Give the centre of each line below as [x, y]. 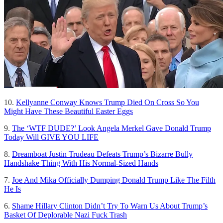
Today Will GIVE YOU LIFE [51, 137]
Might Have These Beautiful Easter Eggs [68, 111]
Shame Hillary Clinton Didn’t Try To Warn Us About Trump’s [110, 206]
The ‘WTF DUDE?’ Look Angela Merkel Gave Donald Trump [111, 128]
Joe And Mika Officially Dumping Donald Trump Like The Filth [114, 180]
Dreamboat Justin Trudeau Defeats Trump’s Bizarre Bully [102, 154]
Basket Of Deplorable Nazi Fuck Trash [65, 215]
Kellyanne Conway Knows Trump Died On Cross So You [108, 102]
